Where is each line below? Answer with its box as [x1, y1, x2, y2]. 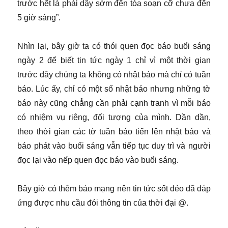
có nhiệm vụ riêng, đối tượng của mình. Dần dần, [17, 112, 211, 122]
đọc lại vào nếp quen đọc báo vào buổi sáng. [17, 155, 179, 164]
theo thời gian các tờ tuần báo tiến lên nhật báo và [17, 127, 211, 136]
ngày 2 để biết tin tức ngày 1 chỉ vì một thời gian [17, 55, 211, 65]
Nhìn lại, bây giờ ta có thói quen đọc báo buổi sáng [17, 41, 211, 50]
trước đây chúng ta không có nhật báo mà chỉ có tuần [17, 70, 211, 79]
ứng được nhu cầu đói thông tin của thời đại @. [17, 198, 189, 207]
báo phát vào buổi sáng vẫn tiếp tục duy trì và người [17, 141, 211, 150]
